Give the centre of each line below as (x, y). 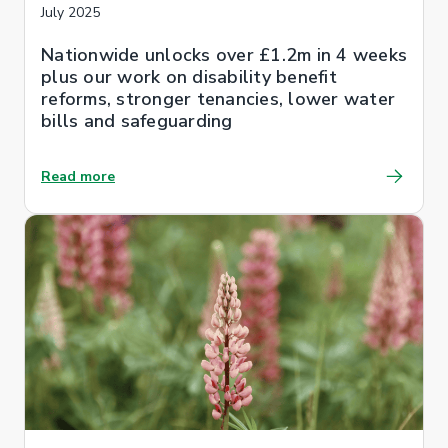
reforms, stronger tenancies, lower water (218, 98)
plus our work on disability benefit (189, 76)
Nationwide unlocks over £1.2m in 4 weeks (224, 54)
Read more (78, 176)
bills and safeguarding (137, 120)
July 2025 (70, 12)
